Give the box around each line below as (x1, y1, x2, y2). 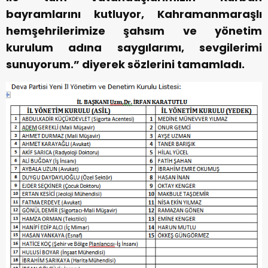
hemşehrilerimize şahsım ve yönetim (6, 23, 262, 39)
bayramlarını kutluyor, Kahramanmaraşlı (6, 7, 262, 22)
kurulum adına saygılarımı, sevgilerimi (6, 40, 262, 56)
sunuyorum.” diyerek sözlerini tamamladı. (6, 57, 245, 72)
